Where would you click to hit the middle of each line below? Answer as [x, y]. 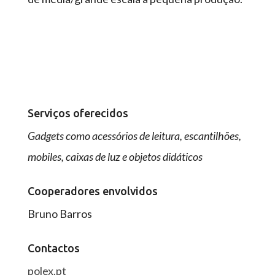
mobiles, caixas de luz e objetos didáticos [115, 157]
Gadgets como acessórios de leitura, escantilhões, [134, 136]
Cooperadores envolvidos [92, 191]
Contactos [53, 248]
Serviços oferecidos [78, 113]
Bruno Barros [60, 214]
